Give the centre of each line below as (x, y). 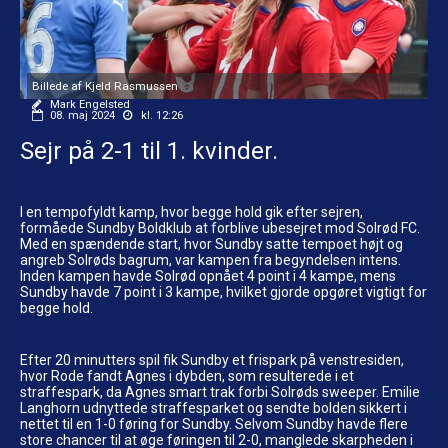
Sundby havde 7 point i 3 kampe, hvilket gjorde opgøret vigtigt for (223, 291)
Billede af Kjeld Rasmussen (105, 85)
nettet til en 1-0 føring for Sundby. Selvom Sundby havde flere (214, 423)
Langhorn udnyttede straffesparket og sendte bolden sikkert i (213, 407)
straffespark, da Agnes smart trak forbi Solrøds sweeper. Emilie (220, 391)
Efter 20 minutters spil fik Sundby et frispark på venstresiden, (212, 359)
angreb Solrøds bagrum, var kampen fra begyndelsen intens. (210, 259)
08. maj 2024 (82, 115)
